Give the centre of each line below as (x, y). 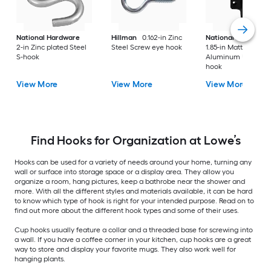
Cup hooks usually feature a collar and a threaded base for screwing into (134, 230)
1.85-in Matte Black (236, 47)
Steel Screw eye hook (146, 47)
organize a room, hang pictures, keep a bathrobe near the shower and (130, 181)
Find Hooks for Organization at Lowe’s (135, 140)
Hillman (124, 38)
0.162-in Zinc (162, 38)
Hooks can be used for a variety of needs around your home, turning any (133, 162)
